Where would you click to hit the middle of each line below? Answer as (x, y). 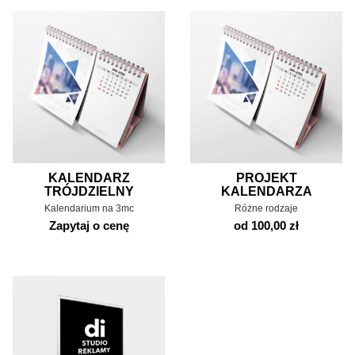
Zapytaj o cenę (89, 225)
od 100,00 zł (266, 225)
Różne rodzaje (266, 208)
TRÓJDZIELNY (89, 191)
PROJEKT (266, 177)
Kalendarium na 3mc (89, 208)
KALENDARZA (266, 191)
